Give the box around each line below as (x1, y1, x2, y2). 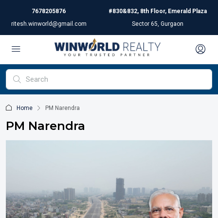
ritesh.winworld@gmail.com (11, 20, 87, 27)
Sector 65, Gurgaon (132, 20, 184, 27)
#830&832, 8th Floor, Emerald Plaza (109, 8, 207, 15)
